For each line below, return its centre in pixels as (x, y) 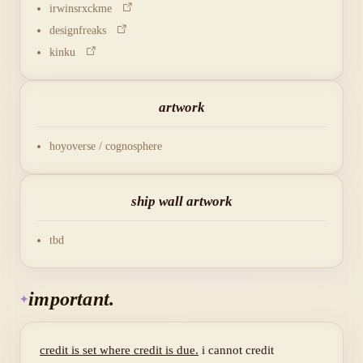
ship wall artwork (181, 201)
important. (72, 299)
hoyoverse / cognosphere (106, 146)
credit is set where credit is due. (119, 350)
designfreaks (83, 30)
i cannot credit (236, 350)
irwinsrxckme (85, 9)
